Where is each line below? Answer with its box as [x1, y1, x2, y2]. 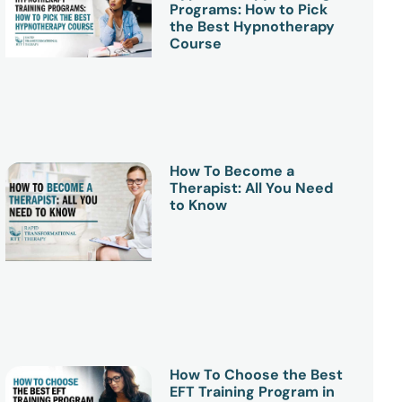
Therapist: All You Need [170, 178, 334, 197]
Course [170, 34, 223, 54]
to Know [170, 195, 228, 214]
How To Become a [170, 161, 295, 180]
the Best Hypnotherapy [170, 17, 336, 37]
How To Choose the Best [170, 364, 344, 384]
